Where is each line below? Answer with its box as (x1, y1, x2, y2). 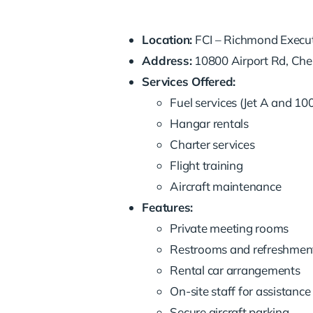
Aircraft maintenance (170, 178, 282, 194)
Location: (142, 31, 193, 47)
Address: (142, 52, 192, 68)
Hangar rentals (170, 115, 249, 131)
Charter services (170, 136, 255, 152)
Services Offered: (142, 73, 236, 89)
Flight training (170, 157, 243, 173)
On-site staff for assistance (170, 283, 311, 298)
